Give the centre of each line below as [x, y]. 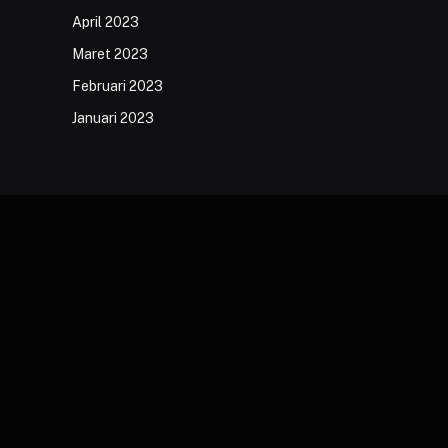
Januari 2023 [113, 118]
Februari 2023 [117, 86]
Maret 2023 [110, 54]
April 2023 [105, 22]
